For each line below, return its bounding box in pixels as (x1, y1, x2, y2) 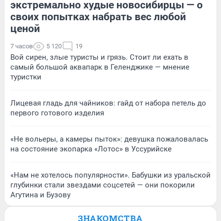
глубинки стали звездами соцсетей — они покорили (10, 181, 195, 190)
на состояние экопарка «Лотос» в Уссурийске (10, 145, 172, 154)
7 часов (10, 42, 33, 50)
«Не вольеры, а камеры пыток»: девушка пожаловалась (10, 135, 208, 144)
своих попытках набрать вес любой (10, 11, 186, 23)
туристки (10, 73, 41, 82)
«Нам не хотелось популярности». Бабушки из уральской (10, 171, 211, 180)
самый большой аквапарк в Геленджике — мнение (10, 63, 189, 72)
